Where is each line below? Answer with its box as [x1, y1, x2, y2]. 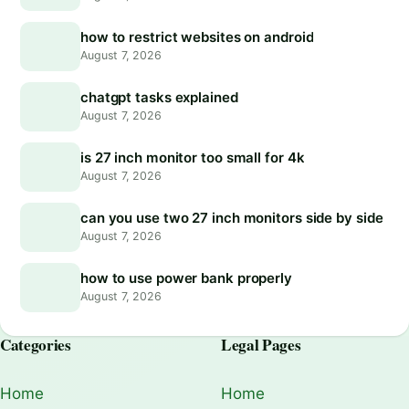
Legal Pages [221, 333, 301, 357]
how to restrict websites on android [80, 28, 314, 47]
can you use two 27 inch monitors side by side [80, 209, 383, 227]
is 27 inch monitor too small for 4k [80, 149, 305, 167]
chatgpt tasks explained [80, 89, 238, 107]
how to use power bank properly [80, 269, 292, 288]
